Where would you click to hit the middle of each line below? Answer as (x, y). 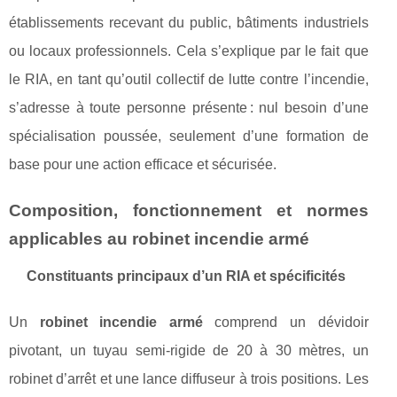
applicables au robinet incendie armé (159, 239)
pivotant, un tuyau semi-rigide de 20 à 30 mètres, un (189, 350)
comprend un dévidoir (285, 322)
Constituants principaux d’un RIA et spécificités (186, 276)
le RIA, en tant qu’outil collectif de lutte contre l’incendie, (189, 79)
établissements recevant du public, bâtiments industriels (189, 23)
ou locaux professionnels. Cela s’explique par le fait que (189, 51)
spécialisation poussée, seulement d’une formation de (189, 136)
